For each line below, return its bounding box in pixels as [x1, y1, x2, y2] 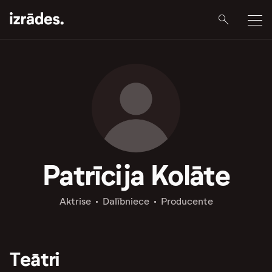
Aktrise [59, 195, 91, 207]
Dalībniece [102, 195, 149, 207]
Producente [160, 195, 213, 207]
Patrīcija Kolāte [42, 158, 230, 193]
